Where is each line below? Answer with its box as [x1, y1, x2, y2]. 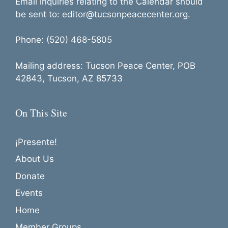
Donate [15, 170, 45, 181]
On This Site [15, 105, 67, 120]
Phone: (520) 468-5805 [15, 35, 112, 45]
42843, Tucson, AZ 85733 [15, 73, 123, 83]
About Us [15, 154, 54, 164]
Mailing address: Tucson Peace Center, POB [15, 60, 195, 71]
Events [15, 188, 43, 198]
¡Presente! [15, 136, 57, 147]
